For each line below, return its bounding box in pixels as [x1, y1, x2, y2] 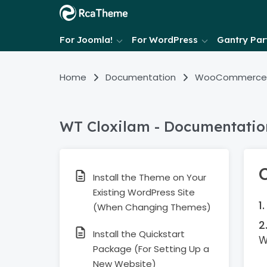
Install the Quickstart [93, 228, 185, 240]
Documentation [105, 71, 176, 83]
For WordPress [132, 34, 198, 45]
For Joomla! [60, 34, 113, 45]
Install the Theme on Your [93, 171, 206, 184]
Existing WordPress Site [93, 186, 195, 198]
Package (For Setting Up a [93, 243, 209, 255]
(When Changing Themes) [93, 201, 211, 213]
